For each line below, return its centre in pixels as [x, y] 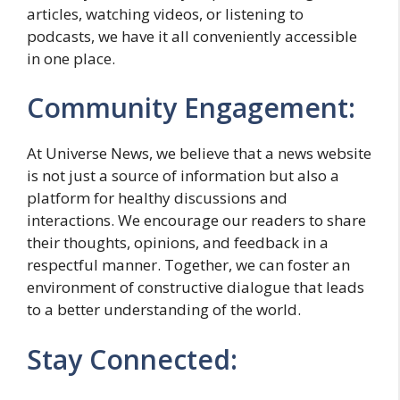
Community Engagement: [191, 108]
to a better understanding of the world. [164, 309]
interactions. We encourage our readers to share [196, 220]
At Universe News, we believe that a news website [199, 153]
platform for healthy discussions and [157, 198]
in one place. [71, 58]
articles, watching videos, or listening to [165, 13]
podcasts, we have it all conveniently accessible [192, 36]
